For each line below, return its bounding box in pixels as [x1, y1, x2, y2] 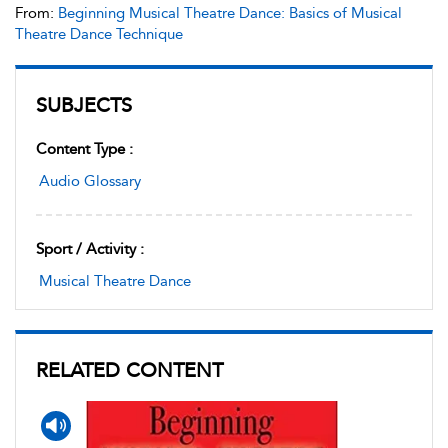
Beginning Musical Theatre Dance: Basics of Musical [58, 4, 402, 22]
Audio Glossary [39, 172, 141, 190]
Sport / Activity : [36, 240, 144, 258]
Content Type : [36, 140, 133, 158]
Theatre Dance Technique [15, 25, 183, 43]
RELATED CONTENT [36, 358, 223, 382]
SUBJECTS [36, 93, 132, 117]
